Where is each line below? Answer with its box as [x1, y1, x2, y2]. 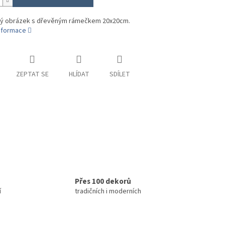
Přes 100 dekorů [75, 176, 131, 187]
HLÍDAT [68, 69, 89, 80]
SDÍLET [109, 69, 130, 80]
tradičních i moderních [75, 186, 141, 197]
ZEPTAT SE [16, 69, 49, 80]
